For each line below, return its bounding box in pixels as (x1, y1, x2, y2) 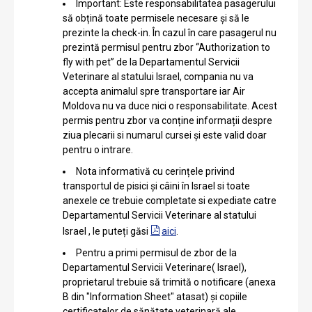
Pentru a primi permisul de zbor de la (76, 247, 237, 258)
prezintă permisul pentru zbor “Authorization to (63, 41, 270, 53)
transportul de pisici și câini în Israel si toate (63, 180, 250, 192)
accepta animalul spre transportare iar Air (63, 85, 245, 97)
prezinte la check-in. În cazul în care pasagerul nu (63, 26, 276, 38)
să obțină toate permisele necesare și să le (63, 12, 249, 24)
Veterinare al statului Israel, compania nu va (63, 70, 253, 82)
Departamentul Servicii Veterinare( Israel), (63, 261, 247, 273)
